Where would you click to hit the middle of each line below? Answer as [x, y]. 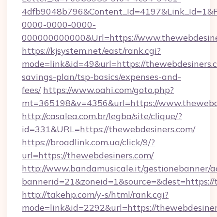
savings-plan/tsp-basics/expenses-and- [101, 77]
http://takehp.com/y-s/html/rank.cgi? [95, 194]
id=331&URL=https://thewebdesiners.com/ [108, 129]
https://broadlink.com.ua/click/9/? [88, 142]
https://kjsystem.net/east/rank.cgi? [91, 51]
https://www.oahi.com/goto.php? [108, 90]
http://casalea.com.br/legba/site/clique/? [102, 116]
